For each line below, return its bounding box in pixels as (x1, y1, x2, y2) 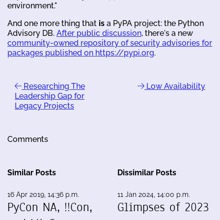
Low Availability (144, 82, 205, 91)
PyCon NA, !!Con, (7, 199, 92, 216)
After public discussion (56, 28, 141, 38)
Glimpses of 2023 (117, 199, 209, 216)
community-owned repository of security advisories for (7, 38, 212, 48)
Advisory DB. (7, 28, 56, 38)
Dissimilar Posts (117, 168, 176, 178)
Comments (7, 135, 48, 144)
